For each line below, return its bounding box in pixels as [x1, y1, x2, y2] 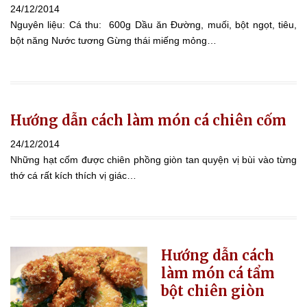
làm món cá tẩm [161, 264, 275, 282]
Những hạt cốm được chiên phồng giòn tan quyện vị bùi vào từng [10, 153, 297, 165]
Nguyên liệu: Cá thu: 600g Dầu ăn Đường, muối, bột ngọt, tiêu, [10, 19, 297, 30]
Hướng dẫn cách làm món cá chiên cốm [10, 111, 286, 129]
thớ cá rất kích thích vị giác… [10, 169, 136, 181]
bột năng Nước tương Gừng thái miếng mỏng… [10, 34, 217, 46]
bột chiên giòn [161, 282, 265, 299]
